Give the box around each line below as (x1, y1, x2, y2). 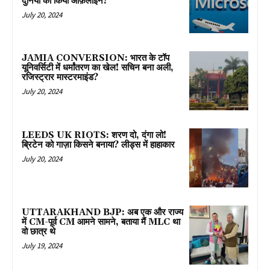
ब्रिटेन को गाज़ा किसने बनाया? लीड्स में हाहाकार (22, 139, 175, 151)
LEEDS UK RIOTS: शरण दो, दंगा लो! (22, 130, 166, 142)
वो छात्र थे (22, 225, 55, 237)
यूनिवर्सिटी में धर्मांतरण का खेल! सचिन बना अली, (22, 62, 174, 74)
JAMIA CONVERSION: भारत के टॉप (22, 52, 169, 64)
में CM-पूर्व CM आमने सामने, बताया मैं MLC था (22, 216, 180, 228)
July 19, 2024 (22, 240, 62, 251)
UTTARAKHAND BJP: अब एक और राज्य (22, 206, 183, 218)
